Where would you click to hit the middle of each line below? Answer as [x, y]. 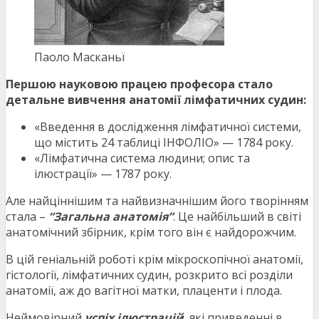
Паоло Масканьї [79, 57]
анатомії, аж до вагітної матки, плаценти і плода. [144, 291]
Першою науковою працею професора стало [139, 84]
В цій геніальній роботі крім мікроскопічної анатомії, [155, 260]
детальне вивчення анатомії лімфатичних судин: [156, 100]
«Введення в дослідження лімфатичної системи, [168, 127]
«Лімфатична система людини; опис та [142, 158]
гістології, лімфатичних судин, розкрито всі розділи [149, 275]
